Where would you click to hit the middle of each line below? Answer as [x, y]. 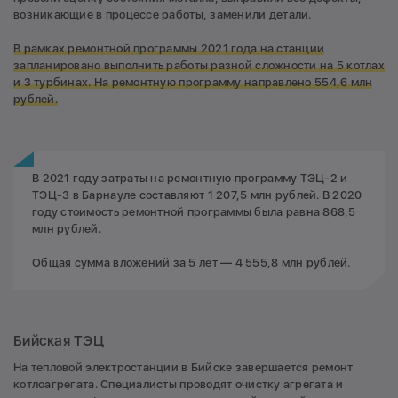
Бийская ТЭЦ [59, 341]
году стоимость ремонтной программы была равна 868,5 [194, 211]
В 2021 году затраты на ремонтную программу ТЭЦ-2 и [190, 178]
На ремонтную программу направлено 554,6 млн [233, 82]
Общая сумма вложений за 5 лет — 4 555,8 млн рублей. [191, 263]
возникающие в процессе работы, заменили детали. [163, 14]
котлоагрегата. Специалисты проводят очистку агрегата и [179, 385]
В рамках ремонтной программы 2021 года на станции [169, 48]
